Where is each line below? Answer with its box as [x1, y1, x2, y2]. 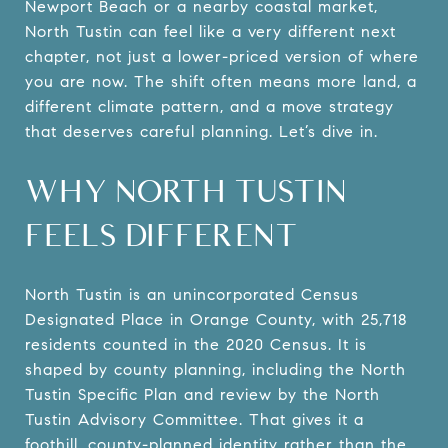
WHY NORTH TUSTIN [25, 172, 348, 209]
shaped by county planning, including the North [25, 359, 406, 379]
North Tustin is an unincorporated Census [25, 284, 359, 304]
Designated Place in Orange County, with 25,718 [25, 309, 408, 329]
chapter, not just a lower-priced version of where [25, 47, 419, 66]
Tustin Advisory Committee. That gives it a [25, 409, 364, 429]
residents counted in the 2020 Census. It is [25, 334, 367, 354]
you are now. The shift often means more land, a [25, 72, 417, 91]
